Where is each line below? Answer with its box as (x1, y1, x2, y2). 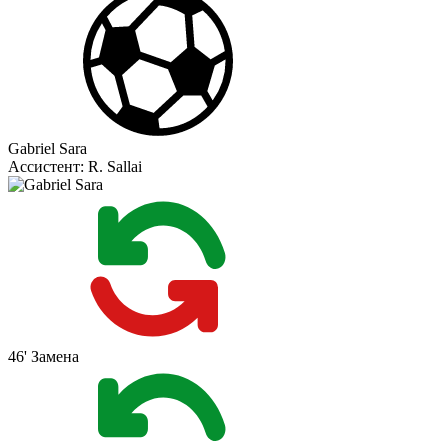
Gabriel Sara (8, 140, 87, 158)
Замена (31, 348, 79, 366)
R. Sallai (88, 158, 142, 176)
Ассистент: (8, 158, 88, 176)
